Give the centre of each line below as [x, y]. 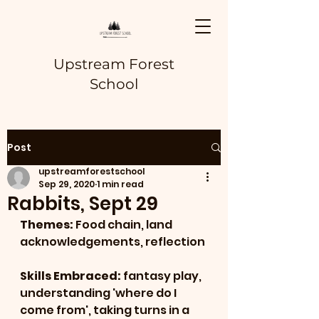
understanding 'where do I [99, 293]
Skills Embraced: [72, 276]
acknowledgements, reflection [113, 242]
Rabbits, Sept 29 [83, 204]
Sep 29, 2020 [67, 184]
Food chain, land [125, 225]
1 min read [120, 184]
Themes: [48, 225]
